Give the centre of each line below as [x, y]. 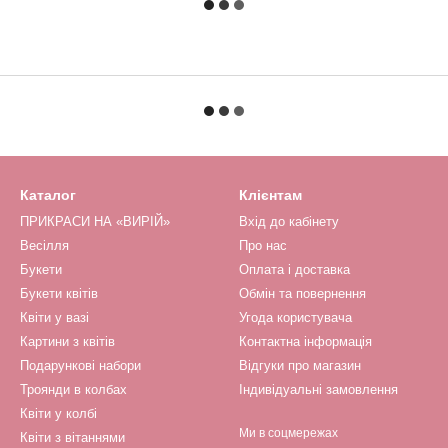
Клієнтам [270, 195]
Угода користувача [295, 318]
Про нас [263, 246]
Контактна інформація [305, 342]
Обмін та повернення [302, 294]
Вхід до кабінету [289, 222]
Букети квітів [59, 294]
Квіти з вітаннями [72, 438]
